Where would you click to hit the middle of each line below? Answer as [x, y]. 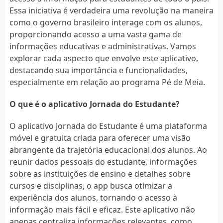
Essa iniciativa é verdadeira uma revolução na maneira [111, 10]
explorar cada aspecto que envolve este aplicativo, [104, 58]
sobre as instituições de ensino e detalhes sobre [100, 173]
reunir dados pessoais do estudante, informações [103, 162]
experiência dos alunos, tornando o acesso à [93, 197]
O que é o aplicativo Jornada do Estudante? [94, 104]
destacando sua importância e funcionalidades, [98, 70]
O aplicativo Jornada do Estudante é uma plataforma [108, 126]
